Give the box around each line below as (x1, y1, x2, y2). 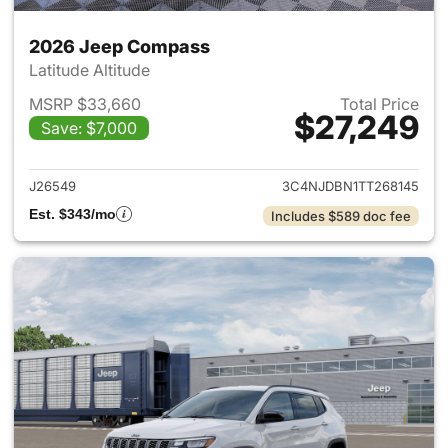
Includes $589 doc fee (271, 208, 411, 224)
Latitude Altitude (29, 60, 154, 80)
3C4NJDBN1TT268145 (282, 178, 419, 194)
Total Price (340, 94, 419, 114)
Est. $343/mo (29, 206, 116, 222)
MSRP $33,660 (29, 94, 141, 114)
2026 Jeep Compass (29, 36, 210, 57)
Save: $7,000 (41, 118, 137, 138)
